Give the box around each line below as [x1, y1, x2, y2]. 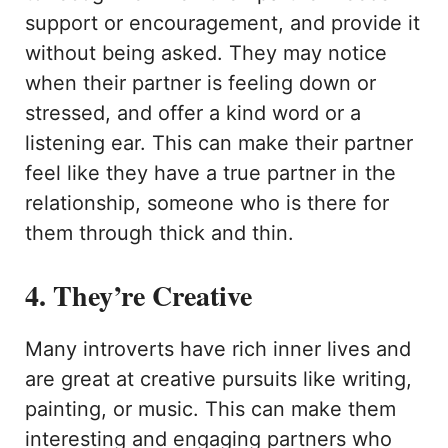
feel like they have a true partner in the [25, 161, 396, 186]
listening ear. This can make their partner [25, 131, 413, 156]
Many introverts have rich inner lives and [25, 337, 411, 362]
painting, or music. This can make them [25, 397, 396, 422]
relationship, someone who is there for [25, 191, 389, 216]
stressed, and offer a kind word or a [25, 101, 361, 126]
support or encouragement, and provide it [25, 11, 420, 36]
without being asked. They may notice [25, 41, 387, 66]
